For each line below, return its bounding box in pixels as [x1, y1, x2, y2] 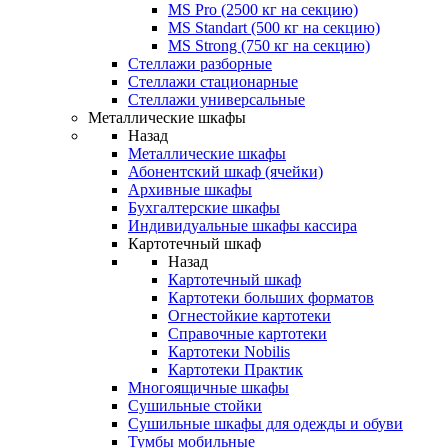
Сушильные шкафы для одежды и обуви [128, 415, 403, 432]
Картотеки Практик [168, 361, 303, 378]
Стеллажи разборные [128, 55, 272, 72]
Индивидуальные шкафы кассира [128, 217, 357, 234]
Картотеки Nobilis [168, 343, 290, 360]
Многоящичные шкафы [128, 379, 289, 396]
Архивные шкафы [128, 181, 252, 198]
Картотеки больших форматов [168, 289, 374, 306]
